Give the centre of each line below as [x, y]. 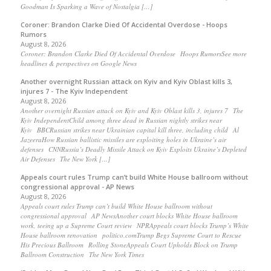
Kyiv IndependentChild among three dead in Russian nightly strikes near [121, 120]
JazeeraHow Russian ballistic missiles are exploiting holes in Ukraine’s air [123, 140]
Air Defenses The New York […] [65, 159]
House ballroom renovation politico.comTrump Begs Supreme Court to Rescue [131, 235]
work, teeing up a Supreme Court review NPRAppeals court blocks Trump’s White [134, 226]
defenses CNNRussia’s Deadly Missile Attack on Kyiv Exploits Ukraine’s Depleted [133, 149]
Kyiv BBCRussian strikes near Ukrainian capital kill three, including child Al [129, 130]
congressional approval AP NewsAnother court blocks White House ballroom [129, 216]
